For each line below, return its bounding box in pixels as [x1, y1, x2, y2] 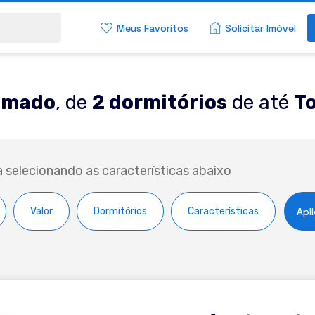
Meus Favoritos [117, 21, 188, 34]
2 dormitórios [92, 91, 227, 114]
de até [227, 91, 294, 114]
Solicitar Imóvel [225, 21, 296, 34]
